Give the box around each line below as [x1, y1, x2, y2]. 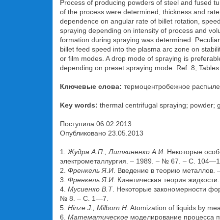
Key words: [60, 101, 100, 109]
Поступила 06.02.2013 [60, 120, 132, 128]
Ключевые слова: [60, 82, 124, 90]
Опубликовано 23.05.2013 [60, 129, 143, 137]
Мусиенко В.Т [68, 185, 112, 193]
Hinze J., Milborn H [68, 204, 127, 212]
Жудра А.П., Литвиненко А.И [68, 148, 163, 156]
